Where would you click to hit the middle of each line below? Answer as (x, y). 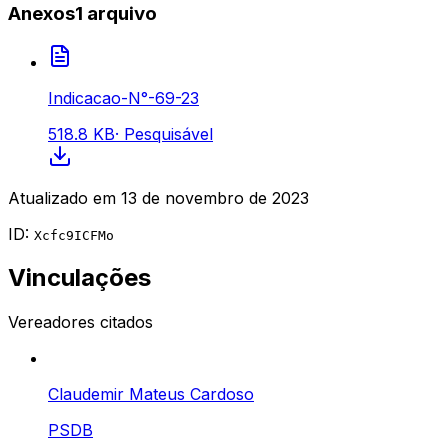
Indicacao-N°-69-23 (123, 97)
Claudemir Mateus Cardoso (151, 394)
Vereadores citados (80, 322)
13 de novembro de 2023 (215, 197)
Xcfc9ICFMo (74, 235)
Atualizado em (62, 197)
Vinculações (79, 278)
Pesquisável (166, 133)
